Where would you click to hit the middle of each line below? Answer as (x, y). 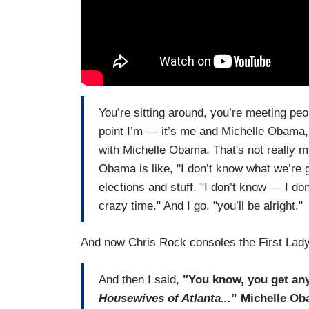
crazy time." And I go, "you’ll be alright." (201, 206)
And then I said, (141, 279)
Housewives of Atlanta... (165, 298)
